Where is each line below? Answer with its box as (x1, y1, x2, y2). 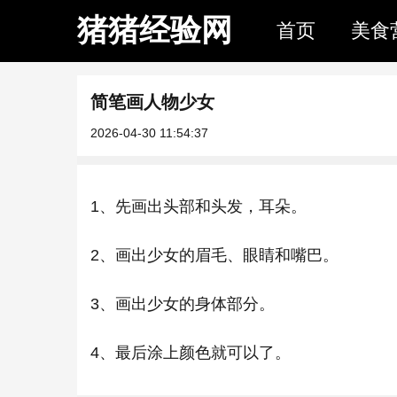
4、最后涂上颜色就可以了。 (90, 344, 291, 362)
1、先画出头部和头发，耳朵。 (90, 198, 307, 215)
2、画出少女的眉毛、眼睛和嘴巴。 (90, 246, 339, 264)
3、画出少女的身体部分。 (90, 295, 275, 313)
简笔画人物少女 (90, 92, 214, 112)
